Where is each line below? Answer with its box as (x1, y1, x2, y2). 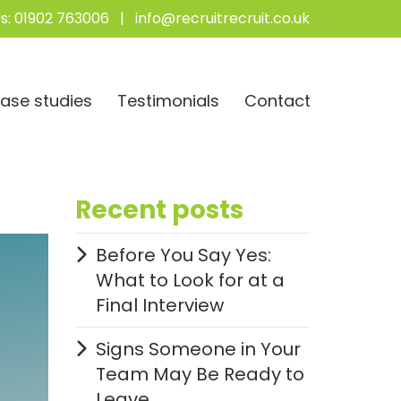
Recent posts (74, 192, 243, 227)
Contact (244, 89, 311, 112)
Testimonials (117, 89, 219, 112)
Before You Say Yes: (95, 243, 271, 268)
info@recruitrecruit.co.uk (135, 8, 310, 29)
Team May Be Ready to (95, 362, 304, 387)
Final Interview (95, 293, 224, 318)
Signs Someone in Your (95, 337, 301, 362)
